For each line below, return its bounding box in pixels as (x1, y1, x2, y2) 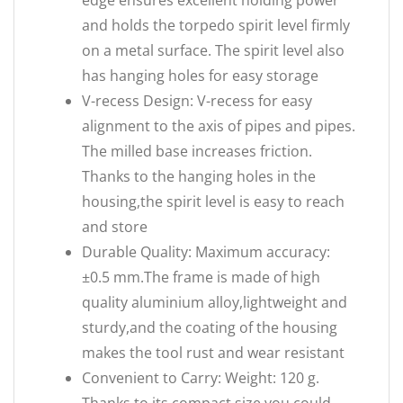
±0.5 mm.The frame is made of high (82, 267, 320, 287)
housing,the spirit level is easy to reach (82, 192, 345, 211)
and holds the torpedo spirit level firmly (82, 15, 350, 35)
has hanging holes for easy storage (82, 66, 318, 85)
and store (82, 217, 148, 237)
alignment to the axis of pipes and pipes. (82, 116, 355, 136)
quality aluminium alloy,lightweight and (82, 292, 347, 312)
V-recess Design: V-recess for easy (82, 91, 312, 111)
